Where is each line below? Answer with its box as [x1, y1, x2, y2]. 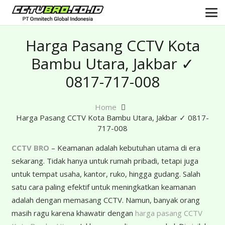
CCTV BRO [11, 143, 49, 153]
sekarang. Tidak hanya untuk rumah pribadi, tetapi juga [11, 156, 198, 166]
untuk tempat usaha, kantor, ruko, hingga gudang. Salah [11, 169, 200, 179]
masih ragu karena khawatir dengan [11, 208, 135, 218]
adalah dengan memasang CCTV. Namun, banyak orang [11, 195, 200, 205]
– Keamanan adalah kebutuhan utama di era [49, 143, 200, 153]
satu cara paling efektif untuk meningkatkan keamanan [11, 182, 196, 192]
